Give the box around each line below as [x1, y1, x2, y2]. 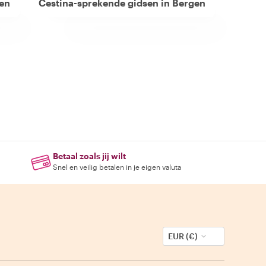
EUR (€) [168, 231, 198, 241]
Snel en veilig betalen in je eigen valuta [53, 163, 182, 171]
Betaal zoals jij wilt [53, 151, 126, 161]
